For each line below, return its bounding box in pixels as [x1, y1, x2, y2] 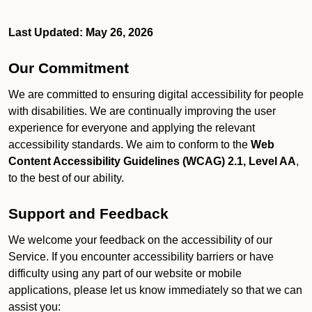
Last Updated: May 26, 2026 [8, 26, 153, 38]
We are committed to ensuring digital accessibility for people [8, 88, 304, 100]
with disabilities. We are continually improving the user [8, 105, 276, 117]
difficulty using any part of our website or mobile [8, 267, 242, 279]
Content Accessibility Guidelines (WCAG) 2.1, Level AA [8, 155, 296, 167]
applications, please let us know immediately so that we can [8, 284, 302, 296]
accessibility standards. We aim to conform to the [8, 139, 251, 150]
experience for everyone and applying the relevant [8, 122, 255, 134]
